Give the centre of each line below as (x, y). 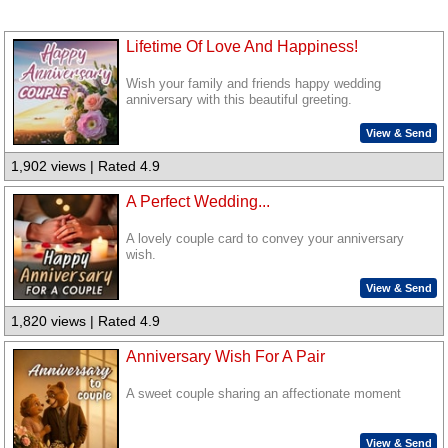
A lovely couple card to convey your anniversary (265, 239)
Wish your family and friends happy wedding (254, 84)
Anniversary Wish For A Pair (226, 356)
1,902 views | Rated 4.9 (86, 166)
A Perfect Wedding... (198, 201)
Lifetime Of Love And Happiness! (242, 47)
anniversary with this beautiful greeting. (239, 100)
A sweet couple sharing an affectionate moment (264, 393)
